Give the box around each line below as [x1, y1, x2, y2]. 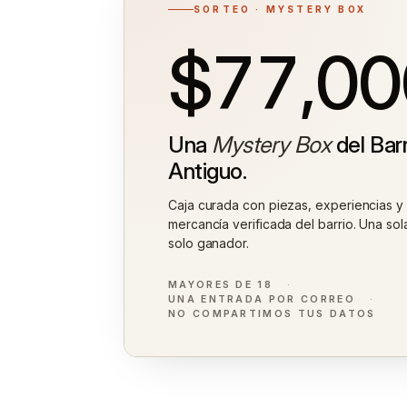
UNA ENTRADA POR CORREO [168, 293, 355, 305]
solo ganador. [168, 234, 249, 251]
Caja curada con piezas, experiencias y [168, 196, 403, 213]
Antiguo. [168, 157, 247, 185]
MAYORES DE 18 [168, 278, 273, 291]
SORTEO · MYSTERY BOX [194, 4, 366, 15]
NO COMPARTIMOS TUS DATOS [168, 307, 376, 320]
